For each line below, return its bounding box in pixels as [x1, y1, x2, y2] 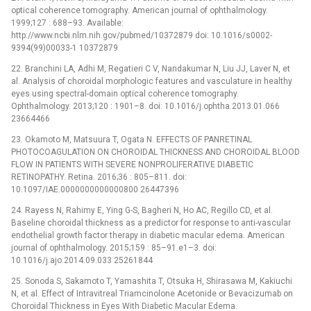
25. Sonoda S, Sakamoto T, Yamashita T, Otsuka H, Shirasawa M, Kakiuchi [11, 276, 292, 286]
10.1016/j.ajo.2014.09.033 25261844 [11, 255, 153, 265]
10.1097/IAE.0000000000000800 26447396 [11, 184, 179, 194]
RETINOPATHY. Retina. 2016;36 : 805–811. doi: [11, 171, 187, 182]
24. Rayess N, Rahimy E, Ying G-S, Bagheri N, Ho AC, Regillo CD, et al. [11, 205, 273, 215]
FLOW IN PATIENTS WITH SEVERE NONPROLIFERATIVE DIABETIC [11, 159, 253, 169]
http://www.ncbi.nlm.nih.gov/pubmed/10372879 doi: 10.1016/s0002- [11, 30, 272, 40]
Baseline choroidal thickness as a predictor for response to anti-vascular [11, 217, 291, 228]
